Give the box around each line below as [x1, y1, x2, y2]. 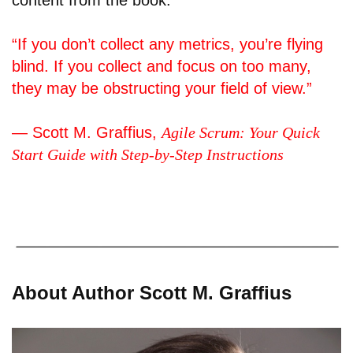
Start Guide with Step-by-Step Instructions [12, 146, 284, 164]
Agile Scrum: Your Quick [162, 124, 320, 142]
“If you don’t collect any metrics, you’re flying [12, 35, 323, 54]
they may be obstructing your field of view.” [12, 80, 312, 98]
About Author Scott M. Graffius [12, 281, 292, 303]
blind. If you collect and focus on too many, [12, 58, 311, 76]
